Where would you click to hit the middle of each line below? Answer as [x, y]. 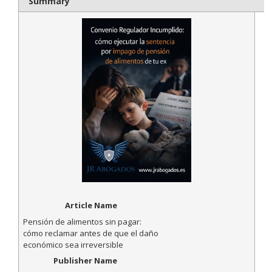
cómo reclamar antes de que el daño [90, 233]
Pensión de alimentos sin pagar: [82, 221]
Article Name [91, 205]
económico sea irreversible [73, 244]
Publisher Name [85, 261]
